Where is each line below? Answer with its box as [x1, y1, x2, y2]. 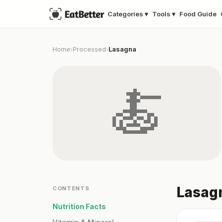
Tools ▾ [152, 10, 175, 18]
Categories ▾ [108, 10, 148, 18]
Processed [73, 45, 106, 54]
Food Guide [179, 10, 217, 18]
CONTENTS [53, 185, 90, 192]
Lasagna [109, 45, 136, 54]
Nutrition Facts [53, 202, 106, 211]
